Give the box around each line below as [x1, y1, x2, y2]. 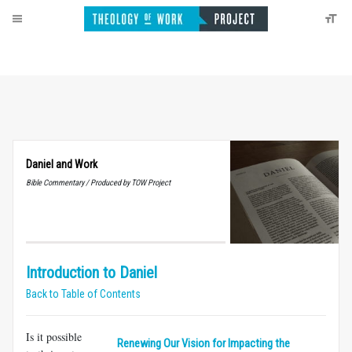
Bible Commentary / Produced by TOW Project [26, 178, 170, 188]
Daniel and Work [26, 158, 97, 170]
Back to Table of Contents [26, 287, 141, 300]
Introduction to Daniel [26, 262, 157, 282]
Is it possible [26, 328, 82, 344]
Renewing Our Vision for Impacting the [117, 336, 290, 350]
